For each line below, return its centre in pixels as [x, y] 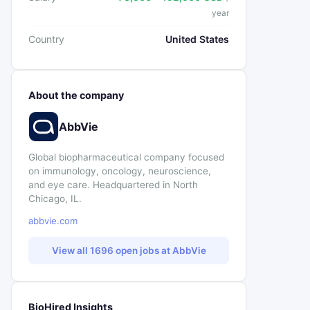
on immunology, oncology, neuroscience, [120, 171]
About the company [76, 95]
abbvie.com [53, 221]
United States [197, 39]
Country [46, 39]
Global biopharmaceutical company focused [126, 157]
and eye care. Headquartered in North [113, 185]
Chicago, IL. [55, 199]
